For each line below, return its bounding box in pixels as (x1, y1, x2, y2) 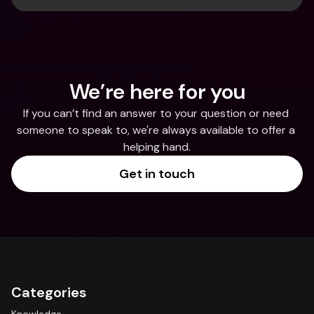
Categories (11, 283, 86, 301)
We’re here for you (69, 78, 245, 105)
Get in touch (119, 165, 195, 182)
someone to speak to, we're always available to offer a (16, 123, 295, 137)
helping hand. (123, 139, 191, 154)
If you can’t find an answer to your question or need (22, 106, 289, 121)
